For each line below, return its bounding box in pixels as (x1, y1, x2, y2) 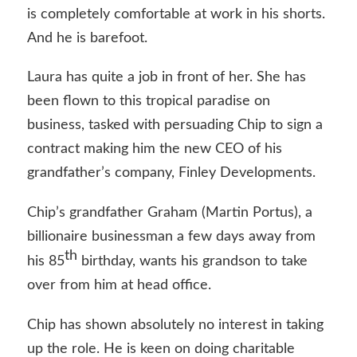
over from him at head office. (26, 278, 211, 293)
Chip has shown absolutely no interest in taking (26, 317, 324, 332)
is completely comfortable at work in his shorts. (26, 6, 325, 22)
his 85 (26, 254, 65, 269)
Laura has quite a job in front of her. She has (26, 70, 306, 85)
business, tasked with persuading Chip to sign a (26, 118, 323, 133)
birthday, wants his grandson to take (76, 254, 308, 269)
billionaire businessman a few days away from (26, 229, 316, 245)
